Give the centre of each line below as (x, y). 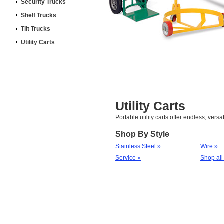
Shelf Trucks (39, 15)
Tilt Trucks (36, 29)
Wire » (209, 146)
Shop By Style (142, 134)
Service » (128, 158)
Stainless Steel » (138, 146)
